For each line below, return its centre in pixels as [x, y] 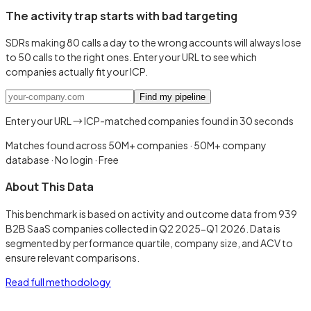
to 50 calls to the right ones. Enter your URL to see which [131, 57]
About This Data [50, 187]
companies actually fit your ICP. [77, 71]
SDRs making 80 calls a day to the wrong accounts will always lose [153, 42]
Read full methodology [58, 281]
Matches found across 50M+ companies [97, 145]
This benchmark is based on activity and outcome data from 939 [151, 213]
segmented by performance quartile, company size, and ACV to [149, 243]
